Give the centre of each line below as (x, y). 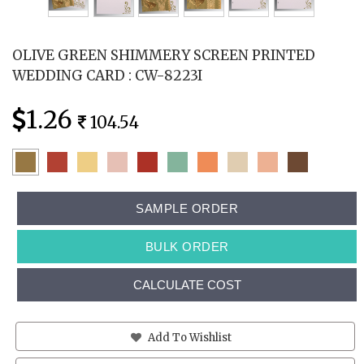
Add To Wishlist (188, 337)
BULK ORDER (187, 246)
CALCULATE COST (187, 284)
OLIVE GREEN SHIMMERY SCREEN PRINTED (164, 55)
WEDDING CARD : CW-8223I (107, 75)
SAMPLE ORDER (187, 208)
